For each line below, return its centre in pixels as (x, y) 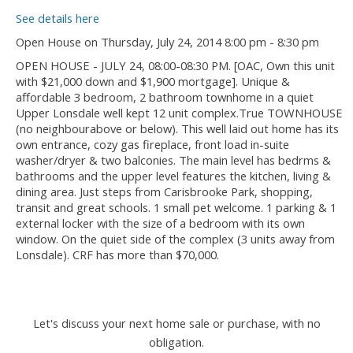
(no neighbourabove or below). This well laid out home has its (177, 128)
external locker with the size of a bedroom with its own (160, 223)
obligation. (176, 342)
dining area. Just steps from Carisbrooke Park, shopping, (164, 191)
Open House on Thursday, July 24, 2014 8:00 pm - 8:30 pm (167, 41)
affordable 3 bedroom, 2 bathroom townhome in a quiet (165, 97)
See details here (58, 18)
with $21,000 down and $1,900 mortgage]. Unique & (153, 81)
